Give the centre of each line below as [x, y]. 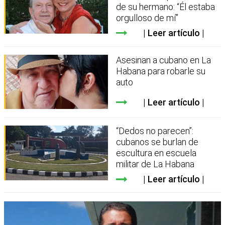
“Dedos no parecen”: [155, 131]
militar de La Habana [155, 164]
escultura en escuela [156, 153]
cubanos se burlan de [157, 142]
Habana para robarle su [161, 71]
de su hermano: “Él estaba [166, 7]
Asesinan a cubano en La [164, 60]
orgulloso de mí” [147, 18]
